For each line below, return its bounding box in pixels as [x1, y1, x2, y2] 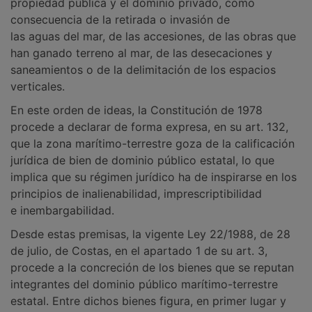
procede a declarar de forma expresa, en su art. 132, [10, 120, 288, 134]
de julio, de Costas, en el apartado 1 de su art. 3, [10, 244, 267, 258]
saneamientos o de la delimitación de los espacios [10, 63, 276, 77]
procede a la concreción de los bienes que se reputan [10, 260, 294, 274]
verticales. [10, 79, 65, 93]
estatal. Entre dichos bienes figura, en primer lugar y [10, 294, 286, 308]
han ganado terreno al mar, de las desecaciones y [10, 46, 272, 60]
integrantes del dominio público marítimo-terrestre [10, 277, 278, 291]
